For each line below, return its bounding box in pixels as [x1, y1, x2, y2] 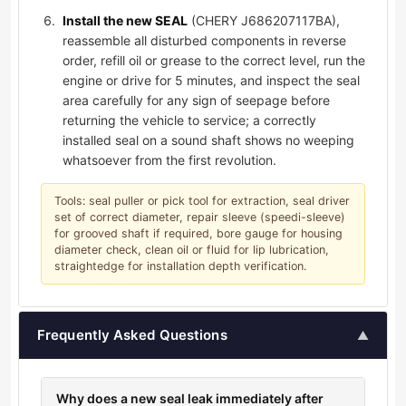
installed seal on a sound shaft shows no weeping [63, 132, 354, 149]
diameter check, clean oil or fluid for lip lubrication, [54, 243, 329, 257]
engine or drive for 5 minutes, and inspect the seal [63, 72, 360, 89]
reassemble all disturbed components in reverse [63, 33, 346, 49]
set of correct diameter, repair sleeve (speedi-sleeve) [54, 210, 345, 225]
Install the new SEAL [63, 13, 188, 29]
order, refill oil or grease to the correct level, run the [63, 53, 365, 69]
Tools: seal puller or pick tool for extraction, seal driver [54, 194, 350, 208]
